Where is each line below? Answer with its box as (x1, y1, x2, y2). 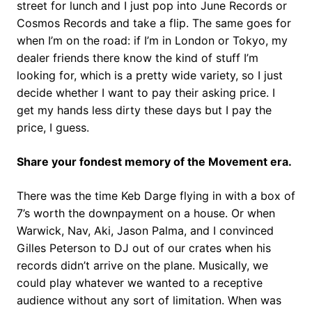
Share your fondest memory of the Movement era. (17, 154, 292, 169)
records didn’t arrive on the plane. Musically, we (17, 258, 268, 272)
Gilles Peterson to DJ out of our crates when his (17, 240, 271, 255)
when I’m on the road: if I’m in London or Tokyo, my (17, 33, 288, 47)
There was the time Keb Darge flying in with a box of (17, 188, 295, 203)
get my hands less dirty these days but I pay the (17, 102, 272, 117)
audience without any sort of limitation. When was (17, 292, 281, 307)
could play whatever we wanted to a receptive (17, 275, 263, 290)
